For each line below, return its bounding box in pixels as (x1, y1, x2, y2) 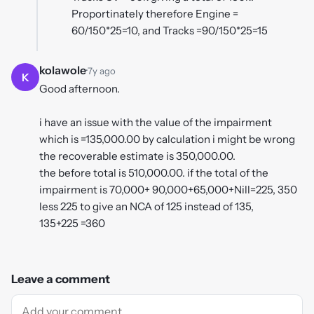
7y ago (88, 65, 116, 77)
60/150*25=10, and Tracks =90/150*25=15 (71, 23, 268, 37)
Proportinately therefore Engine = (71, 6, 238, 20)
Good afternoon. (39, 82, 120, 96)
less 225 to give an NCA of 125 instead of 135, (39, 200, 254, 214)
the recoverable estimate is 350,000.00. (39, 149, 235, 163)
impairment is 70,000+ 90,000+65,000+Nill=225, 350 (39, 183, 297, 197)
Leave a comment (11, 271, 110, 286)
